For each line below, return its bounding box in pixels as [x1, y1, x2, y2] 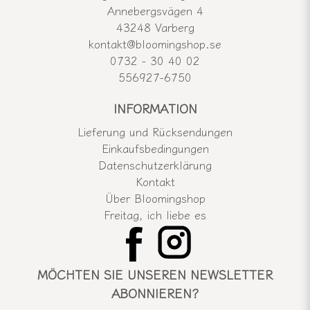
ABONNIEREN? [111, 284, 199, 302]
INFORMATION [113, 99, 197, 118]
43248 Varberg [116, 19, 194, 36]
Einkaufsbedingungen [101, 140, 209, 157]
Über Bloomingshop [104, 190, 206, 207]
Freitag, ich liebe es [104, 206, 206, 224]
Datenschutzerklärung [98, 156, 212, 174]
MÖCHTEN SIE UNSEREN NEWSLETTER [37, 265, 273, 284]
